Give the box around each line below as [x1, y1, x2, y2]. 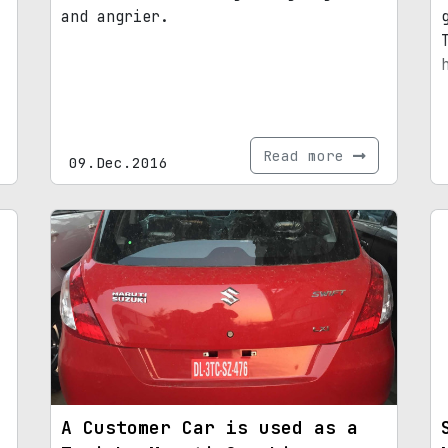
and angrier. [61, 7, 169, 28]
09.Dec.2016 [69, 153, 168, 173]
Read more [263, 146, 353, 166]
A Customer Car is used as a [61, 415, 358, 439]
